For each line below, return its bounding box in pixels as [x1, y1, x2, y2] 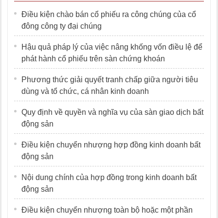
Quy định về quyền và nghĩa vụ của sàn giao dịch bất [21, 108, 203, 117]
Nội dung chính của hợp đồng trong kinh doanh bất [21, 173, 197, 182]
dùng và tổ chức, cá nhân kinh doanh [21, 87, 149, 96]
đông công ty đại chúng [21, 22, 102, 31]
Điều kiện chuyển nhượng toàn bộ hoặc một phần [21, 206, 193, 215]
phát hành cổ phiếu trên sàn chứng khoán [21, 54, 165, 63]
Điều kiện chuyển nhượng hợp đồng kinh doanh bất [21, 141, 200, 149]
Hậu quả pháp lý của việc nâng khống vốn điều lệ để [21, 43, 202, 52]
